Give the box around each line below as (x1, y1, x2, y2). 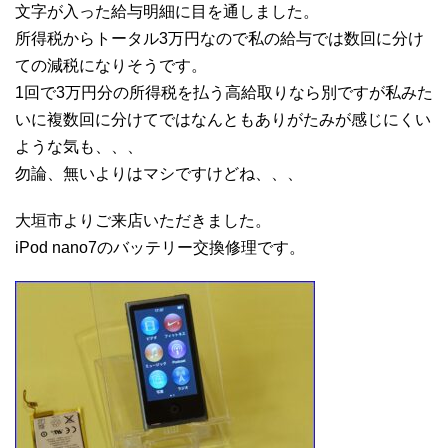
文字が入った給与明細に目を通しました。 (15, 2, 319, 20)
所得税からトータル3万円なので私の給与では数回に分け (15, 29, 424, 47)
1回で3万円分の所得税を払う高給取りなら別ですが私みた (15, 83, 433, 101)
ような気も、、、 (15, 137, 143, 155)
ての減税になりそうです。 (15, 56, 207, 74)
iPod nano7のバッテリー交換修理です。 (15, 238, 305, 256)
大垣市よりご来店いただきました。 (15, 211, 271, 229)
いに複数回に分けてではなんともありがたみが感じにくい (15, 110, 431, 128)
